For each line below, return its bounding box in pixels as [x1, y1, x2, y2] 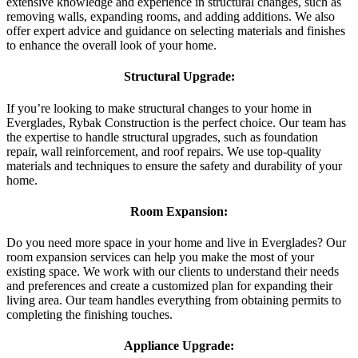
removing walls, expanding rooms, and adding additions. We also [6, 9, 335, 23]
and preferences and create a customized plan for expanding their [6, 279, 332, 293]
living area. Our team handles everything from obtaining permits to [6, 293, 341, 308]
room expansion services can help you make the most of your [6, 250, 314, 265]
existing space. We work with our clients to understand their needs [6, 265, 339, 279]
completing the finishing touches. [6, 308, 173, 322]
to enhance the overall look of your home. [6, 38, 217, 52]
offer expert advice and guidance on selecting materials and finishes [6, 23, 345, 38]
